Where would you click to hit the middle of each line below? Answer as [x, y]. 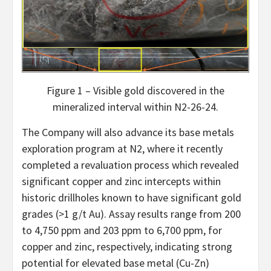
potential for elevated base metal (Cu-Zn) [116, 263]
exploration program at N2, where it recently [122, 148]
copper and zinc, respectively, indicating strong [127, 246]
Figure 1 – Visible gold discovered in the [135, 90]
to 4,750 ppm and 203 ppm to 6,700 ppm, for [122, 230]
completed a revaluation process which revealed [130, 165]
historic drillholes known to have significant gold [132, 197]
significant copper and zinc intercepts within [121, 181]
